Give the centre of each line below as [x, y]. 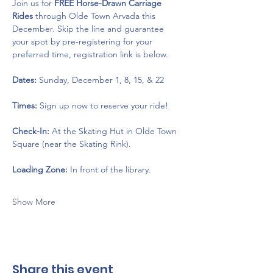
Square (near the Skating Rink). [72, 144]
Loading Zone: [40, 169]
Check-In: [31, 131]
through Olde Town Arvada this [95, 16]
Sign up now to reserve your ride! [103, 105]
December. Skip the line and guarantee [89, 29]
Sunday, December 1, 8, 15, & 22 [100, 80]
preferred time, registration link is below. [91, 54]
